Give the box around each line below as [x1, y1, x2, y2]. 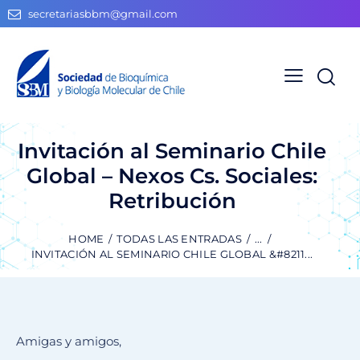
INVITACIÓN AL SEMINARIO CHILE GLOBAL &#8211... [31, 247, 313, 261]
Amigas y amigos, [16, 333, 121, 350]
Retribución [108, 187, 236, 214]
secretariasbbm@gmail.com [28, 7, 178, 21]
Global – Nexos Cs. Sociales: [27, 162, 317, 189]
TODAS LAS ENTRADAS [117, 232, 242, 246]
